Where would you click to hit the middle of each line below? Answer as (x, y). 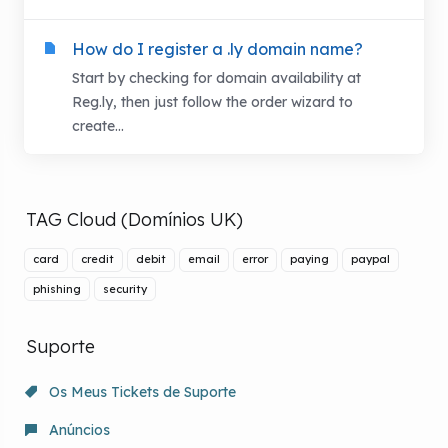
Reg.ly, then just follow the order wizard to (212, 102)
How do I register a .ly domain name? (217, 49)
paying (309, 259)
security (125, 288)
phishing (57, 288)
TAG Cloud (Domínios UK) (129, 219)
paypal (370, 259)
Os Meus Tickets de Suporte (140, 392)
